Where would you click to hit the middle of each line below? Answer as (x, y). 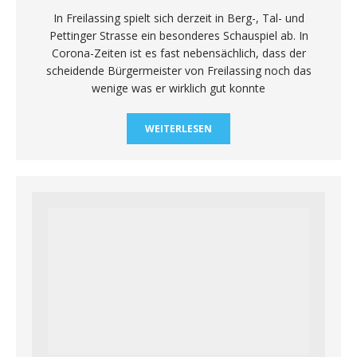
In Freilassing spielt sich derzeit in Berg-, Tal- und (178, 18)
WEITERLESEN (178, 128)
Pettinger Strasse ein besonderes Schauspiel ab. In (178, 35)
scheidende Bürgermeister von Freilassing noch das (178, 70)
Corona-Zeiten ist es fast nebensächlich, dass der (178, 53)
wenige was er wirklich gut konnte (178, 88)
